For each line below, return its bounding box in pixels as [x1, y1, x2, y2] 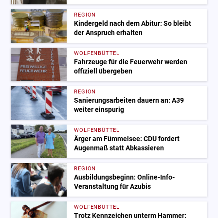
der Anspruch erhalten [74, 29, 143, 37]
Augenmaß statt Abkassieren [74, 144, 164, 153]
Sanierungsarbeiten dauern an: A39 [74, 96, 184, 105]
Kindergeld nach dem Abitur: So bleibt [74, 19, 192, 28]
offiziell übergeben [74, 67, 133, 76]
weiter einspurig [74, 106, 125, 114]
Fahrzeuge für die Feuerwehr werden [74, 58, 188, 67]
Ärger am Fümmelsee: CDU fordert [74, 135, 180, 144]
